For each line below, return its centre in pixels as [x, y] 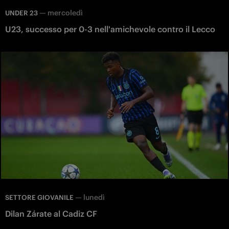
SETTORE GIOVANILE [39, 198]
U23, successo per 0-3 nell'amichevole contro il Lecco [110, 29]
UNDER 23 [21, 13]
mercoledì [65, 13]
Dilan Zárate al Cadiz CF [51, 214]
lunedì [94, 198]
